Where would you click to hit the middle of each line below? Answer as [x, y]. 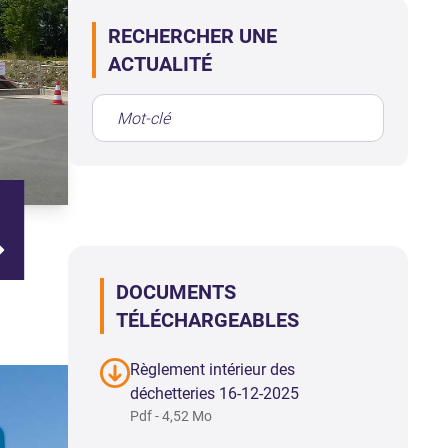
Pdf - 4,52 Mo [171, 416]
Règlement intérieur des [212, 369]
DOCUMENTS [176, 292]
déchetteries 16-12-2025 [214, 393]
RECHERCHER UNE [192, 36]
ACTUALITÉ [160, 64]
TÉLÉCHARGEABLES [207, 320]
